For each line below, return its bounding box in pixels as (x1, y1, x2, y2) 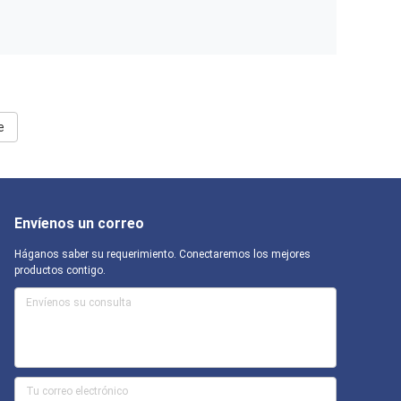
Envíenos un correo (14, 215, 144, 232)
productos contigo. (14, 264, 106, 277)
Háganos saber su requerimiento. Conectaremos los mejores (14, 248, 311, 260)
